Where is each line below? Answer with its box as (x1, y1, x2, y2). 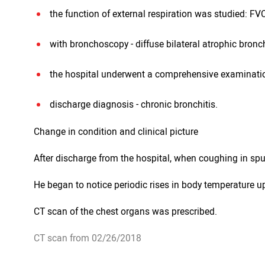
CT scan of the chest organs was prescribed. (34, 205, 217, 218)
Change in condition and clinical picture (34, 125, 198, 138)
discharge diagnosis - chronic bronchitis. (50, 98, 218, 111)
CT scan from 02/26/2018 (34, 231, 141, 244)
